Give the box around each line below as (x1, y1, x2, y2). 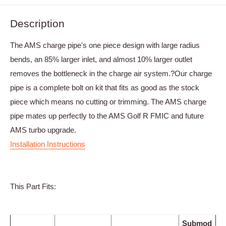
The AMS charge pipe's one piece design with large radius (10, 41, 200, 50)
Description (10, 17, 65, 29)
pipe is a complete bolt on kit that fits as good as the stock (10, 83, 199, 92)
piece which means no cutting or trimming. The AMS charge (10, 97, 206, 106)
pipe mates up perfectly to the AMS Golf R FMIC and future (10, 111, 204, 121)
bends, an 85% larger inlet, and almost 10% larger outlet (10, 55, 192, 64)
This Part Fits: (10, 182, 56, 191)
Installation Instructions (10, 140, 85, 149)
